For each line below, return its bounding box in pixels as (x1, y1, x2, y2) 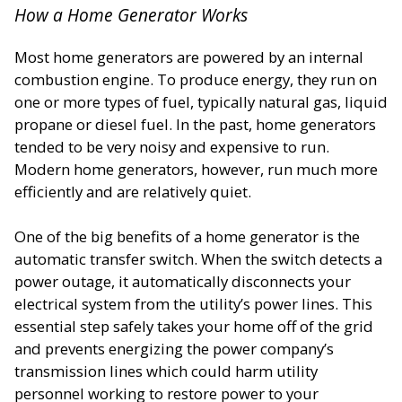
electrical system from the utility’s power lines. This (14, 293, 372, 314)
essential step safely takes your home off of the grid (14, 315, 373, 336)
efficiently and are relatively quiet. (14, 180, 251, 202)
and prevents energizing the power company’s (14, 337, 334, 359)
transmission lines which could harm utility (14, 360, 318, 381)
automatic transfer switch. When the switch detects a (14, 248, 382, 269)
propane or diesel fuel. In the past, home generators (14, 113, 376, 135)
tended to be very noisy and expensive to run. (14, 135, 329, 157)
